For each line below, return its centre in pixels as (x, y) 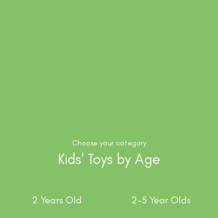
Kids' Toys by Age (109, 159)
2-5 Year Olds (161, 200)
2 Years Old (57, 200)
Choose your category (109, 143)
